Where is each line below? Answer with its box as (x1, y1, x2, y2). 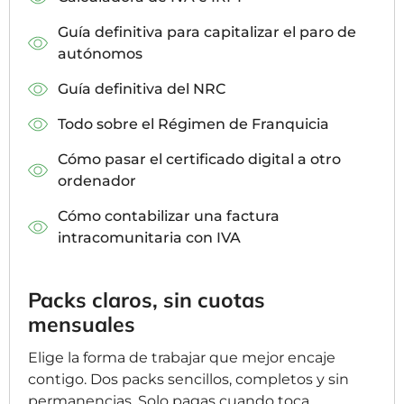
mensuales (28, 311, 135, 338)
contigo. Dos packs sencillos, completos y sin (28, 371, 349, 389)
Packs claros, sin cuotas (28, 287, 265, 314)
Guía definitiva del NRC (57, 80, 225, 98)
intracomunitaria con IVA (57, 229, 241, 247)
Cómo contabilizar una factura (57, 207, 280, 225)
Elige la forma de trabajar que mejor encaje (28, 349, 335, 367)
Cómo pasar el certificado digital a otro (57, 151, 341, 169)
